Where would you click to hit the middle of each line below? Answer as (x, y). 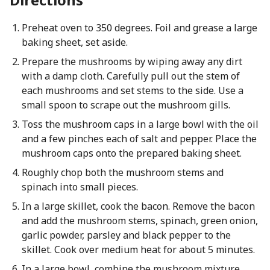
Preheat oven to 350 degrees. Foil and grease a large (139, 28)
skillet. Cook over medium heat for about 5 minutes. (138, 250)
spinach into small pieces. (80, 187)
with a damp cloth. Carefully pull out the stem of (130, 76)
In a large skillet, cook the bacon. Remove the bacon (138, 206)
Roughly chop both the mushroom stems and (122, 172)
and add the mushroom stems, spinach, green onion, (140, 221)
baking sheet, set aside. (74, 42)
